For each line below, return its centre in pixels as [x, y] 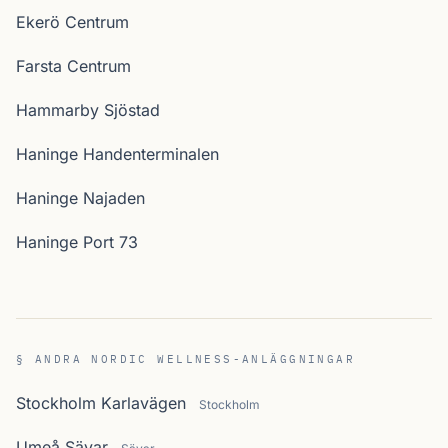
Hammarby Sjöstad [88, 110]
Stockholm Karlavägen [101, 403]
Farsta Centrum [73, 66]
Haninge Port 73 [77, 242]
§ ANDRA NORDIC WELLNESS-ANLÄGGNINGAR [186, 359]
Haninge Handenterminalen [117, 154]
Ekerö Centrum [72, 22]
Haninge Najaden [80, 198]
